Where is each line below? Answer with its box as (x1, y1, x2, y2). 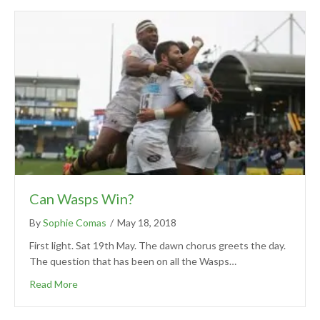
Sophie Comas (43, 216, 106, 229)
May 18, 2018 (117, 216, 176, 229)
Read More (29, 277, 78, 290)
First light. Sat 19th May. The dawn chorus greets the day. (29, 239, 286, 251)
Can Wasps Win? (29, 189, 134, 207)
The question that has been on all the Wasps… (29, 254, 236, 267)
